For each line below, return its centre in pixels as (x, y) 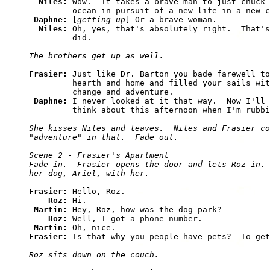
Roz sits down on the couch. (94, 255)
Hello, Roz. (99, 192)
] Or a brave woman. (171, 20)
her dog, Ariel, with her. (89, 174)
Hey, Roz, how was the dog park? (147, 210)
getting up (101, 20)
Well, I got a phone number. (137, 219)
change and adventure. (101, 92)
